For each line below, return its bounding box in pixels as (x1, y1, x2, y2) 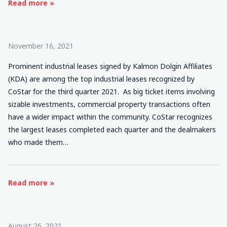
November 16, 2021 (8, 41, 73, 51)
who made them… (8, 137, 68, 147)
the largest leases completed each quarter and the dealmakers (8, 125, 216, 134)
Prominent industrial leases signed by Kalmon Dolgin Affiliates (8, 61, 212, 71)
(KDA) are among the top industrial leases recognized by (8, 74, 195, 84)
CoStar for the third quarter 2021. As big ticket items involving (8, 87, 215, 96)
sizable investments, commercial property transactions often (8, 99, 210, 109)
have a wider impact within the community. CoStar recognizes (8, 112, 212, 122)
